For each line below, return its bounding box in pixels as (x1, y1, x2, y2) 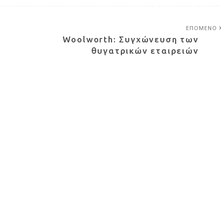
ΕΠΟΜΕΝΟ (185, 24, 218, 32)
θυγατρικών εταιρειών (91, 45, 199, 55)
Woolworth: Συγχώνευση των (62, 34, 199, 44)
